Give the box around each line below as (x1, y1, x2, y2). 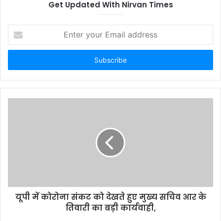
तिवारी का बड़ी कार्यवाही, (65, 202, 156, 214)
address (7, 56, 32, 64)
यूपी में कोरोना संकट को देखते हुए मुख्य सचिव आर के (15, 191, 206, 203)
